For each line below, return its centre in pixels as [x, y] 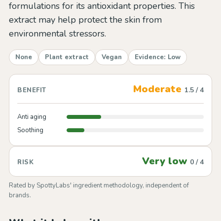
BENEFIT [32, 90]
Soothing [30, 130]
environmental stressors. [57, 34]
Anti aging [32, 117]
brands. [20, 195]
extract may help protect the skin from [85, 20]
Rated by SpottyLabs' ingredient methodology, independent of [99, 185]
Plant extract [67, 57]
